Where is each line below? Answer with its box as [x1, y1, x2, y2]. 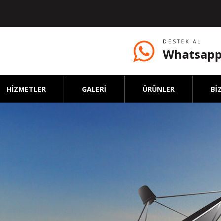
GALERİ [82, 84, 107, 94]
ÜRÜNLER [143, 84, 175, 94]
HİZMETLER [6, 84, 46, 94]
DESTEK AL [163, 38, 201, 45]
